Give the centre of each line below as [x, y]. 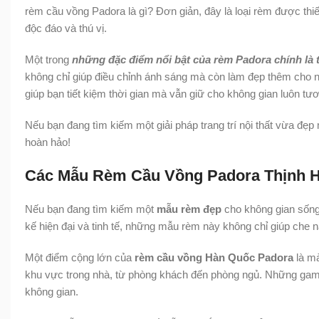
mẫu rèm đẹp [189, 209]
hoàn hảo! [48, 142]
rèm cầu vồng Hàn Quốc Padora [214, 257]
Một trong [48, 59]
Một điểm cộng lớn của [80, 257]
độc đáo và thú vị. [66, 28]
